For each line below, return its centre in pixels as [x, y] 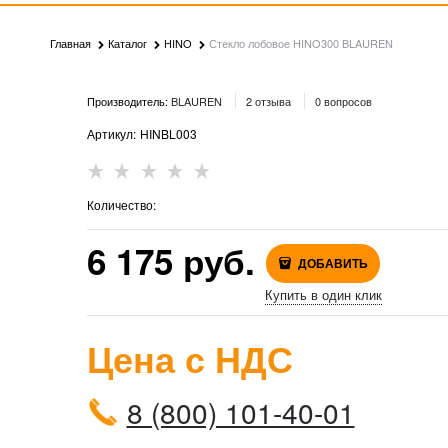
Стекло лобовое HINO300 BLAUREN [301, 42]
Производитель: [128, 101]
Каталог [127, 42]
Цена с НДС [189, 358]
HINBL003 [168, 134]
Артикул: [111, 134]
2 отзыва [268, 101]
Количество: [121, 205]
